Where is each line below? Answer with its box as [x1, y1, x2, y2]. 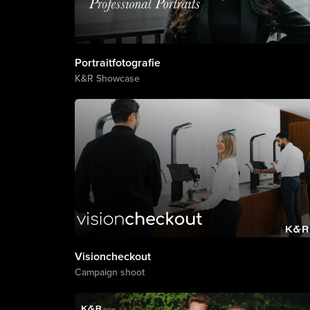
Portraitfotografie [74, 55, 161, 71]
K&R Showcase [74, 71, 140, 85]
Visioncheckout [74, 248, 151, 264]
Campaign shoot [74, 265, 145, 279]
